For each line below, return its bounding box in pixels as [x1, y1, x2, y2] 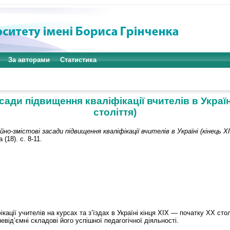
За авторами [8, 56, 50, 64]
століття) [93, 107, 137, 118]
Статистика [60, 56, 97, 64]
